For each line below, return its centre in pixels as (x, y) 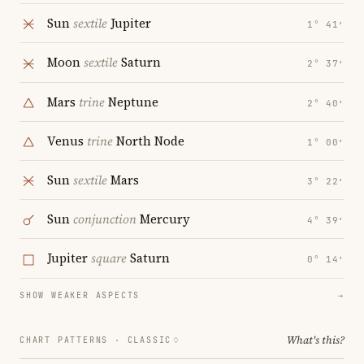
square (109, 258)
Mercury (163, 219)
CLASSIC (149, 340)
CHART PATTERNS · (74, 340)
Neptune (132, 102)
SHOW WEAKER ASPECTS (80, 295)
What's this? (316, 340)
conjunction (105, 219)
